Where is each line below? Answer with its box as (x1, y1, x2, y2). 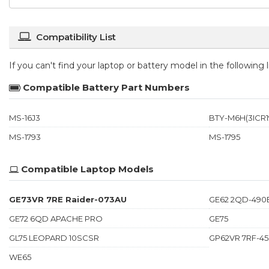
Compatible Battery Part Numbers (23, 81, 190, 93)
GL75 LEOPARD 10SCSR (9, 232, 99, 243)
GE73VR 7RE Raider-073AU (9, 194, 127, 204)
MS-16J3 (9, 112, 40, 122)
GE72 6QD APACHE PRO (9, 213, 103, 223)
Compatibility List (36, 31, 116, 43)
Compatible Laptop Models (21, 163, 154, 175)
